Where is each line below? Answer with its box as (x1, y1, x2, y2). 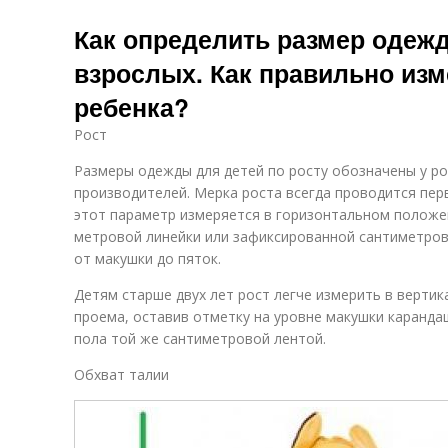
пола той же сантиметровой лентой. (74, 329, 326, 348)
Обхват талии (74, 365, 169, 384)
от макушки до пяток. (74, 249, 221, 268)
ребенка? (74, 89, 189, 125)
